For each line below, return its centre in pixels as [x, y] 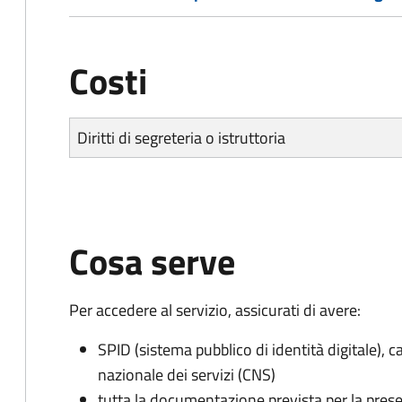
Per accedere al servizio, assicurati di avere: [215, 310]
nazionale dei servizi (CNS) [187, 375]
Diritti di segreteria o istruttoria [181, 138]
